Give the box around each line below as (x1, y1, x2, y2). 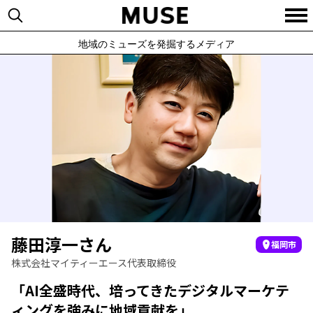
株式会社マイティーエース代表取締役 (11, 256, 176, 270)
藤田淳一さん (11, 232, 112, 256)
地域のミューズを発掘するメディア (78, 37, 235, 50)
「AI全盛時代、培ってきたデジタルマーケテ (11, 280, 289, 300)
